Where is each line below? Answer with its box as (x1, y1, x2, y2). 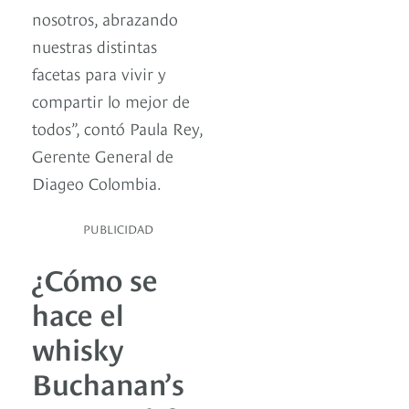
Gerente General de (32, 143, 173, 167)
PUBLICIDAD (83, 220, 153, 237)
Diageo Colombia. (32, 171, 165, 194)
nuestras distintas (32, 34, 157, 58)
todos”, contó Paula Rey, (32, 116, 203, 140)
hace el (32, 292, 124, 333)
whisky (32, 327, 123, 368)
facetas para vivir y (32, 61, 166, 85)
